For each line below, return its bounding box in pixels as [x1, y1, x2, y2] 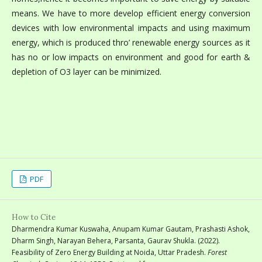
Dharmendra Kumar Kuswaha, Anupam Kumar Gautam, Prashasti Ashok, [12, 223, 250, 234]
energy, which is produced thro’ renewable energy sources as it [12, 36, 250, 48]
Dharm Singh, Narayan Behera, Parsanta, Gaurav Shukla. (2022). [12, 235, 220, 246]
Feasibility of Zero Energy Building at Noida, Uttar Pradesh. [12, 247, 208, 257]
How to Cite [12, 212, 56, 222]
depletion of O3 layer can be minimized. [12, 65, 161, 77]
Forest [208, 247, 227, 257]
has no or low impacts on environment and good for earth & [12, 51, 250, 63]
